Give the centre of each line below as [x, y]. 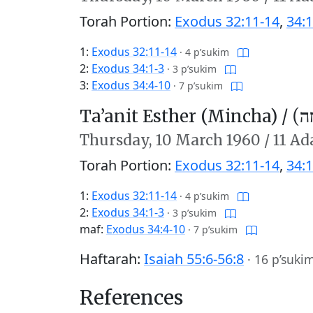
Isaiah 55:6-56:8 [194, 259]
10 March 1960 [208, 140]
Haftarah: [112, 259]
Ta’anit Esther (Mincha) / [186, 116]
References [131, 298]
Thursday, [118, 140]
